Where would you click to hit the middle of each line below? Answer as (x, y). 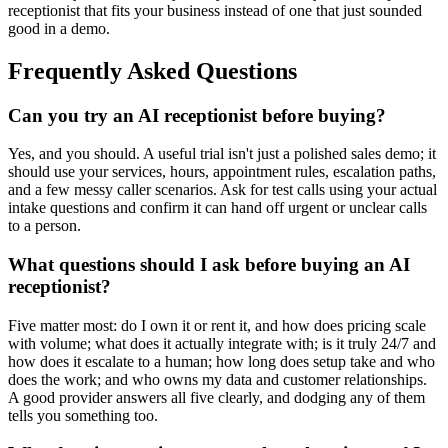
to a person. (44, 226)
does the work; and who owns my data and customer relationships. (217, 379)
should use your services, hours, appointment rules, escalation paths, (222, 172)
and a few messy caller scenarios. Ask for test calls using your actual (222, 190)
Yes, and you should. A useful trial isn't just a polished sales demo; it (222, 154)
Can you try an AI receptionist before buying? (197, 115)
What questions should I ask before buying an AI (209, 264)
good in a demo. (59, 28)
